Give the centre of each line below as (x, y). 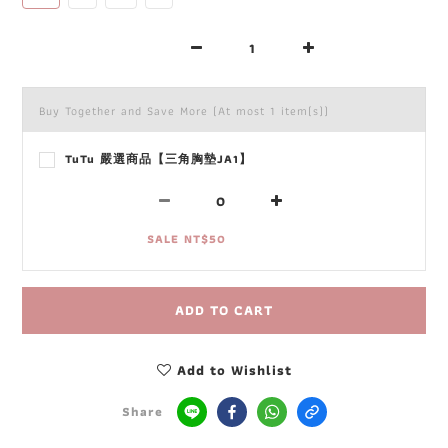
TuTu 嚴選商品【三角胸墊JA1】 (158, 158)
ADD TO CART (224, 309)
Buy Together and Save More (126, 110)
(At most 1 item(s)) (271, 110)
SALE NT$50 (186, 238)
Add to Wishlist (234, 369)
